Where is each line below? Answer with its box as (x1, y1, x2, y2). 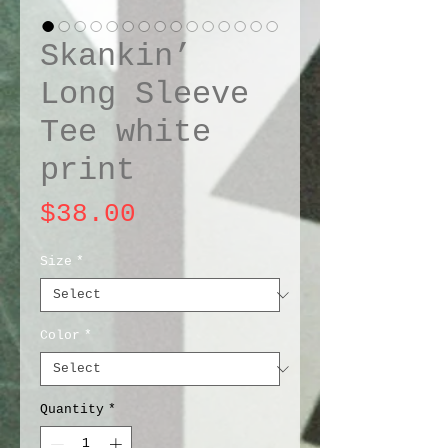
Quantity (40, 402, 104, 417)
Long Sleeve (40, 76, 249, 113)
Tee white (40, 114, 211, 151)
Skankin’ (40, 38, 192, 75)
